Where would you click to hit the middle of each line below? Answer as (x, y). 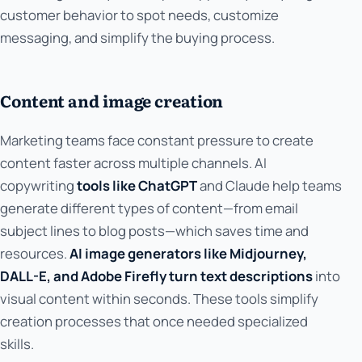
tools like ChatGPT (137, 186)
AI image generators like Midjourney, (188, 254)
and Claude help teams (269, 186)
